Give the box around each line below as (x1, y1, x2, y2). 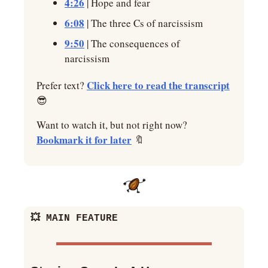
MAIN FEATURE (40, 212, 118, 224)
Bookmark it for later (36, 132, 132, 147)
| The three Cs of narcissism (84, 16, 203, 30)
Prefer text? (36, 78, 87, 92)
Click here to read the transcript (87, 77, 230, 93)
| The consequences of (84, 36, 180, 50)
